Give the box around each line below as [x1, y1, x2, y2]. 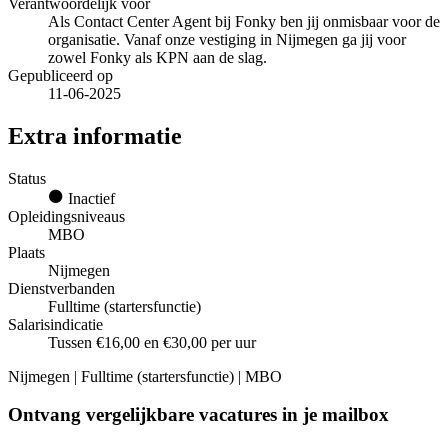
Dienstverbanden [8, 279, 115, 297]
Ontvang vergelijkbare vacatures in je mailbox [8, 404, 389, 426]
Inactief [64, 189, 115, 207]
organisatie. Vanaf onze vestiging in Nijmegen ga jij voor [48, 30, 406, 48]
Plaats [8, 243, 45, 261]
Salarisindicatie [8, 315, 103, 333]
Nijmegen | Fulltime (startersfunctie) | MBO [8, 367, 282, 385]
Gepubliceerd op [8, 66, 113, 84]
